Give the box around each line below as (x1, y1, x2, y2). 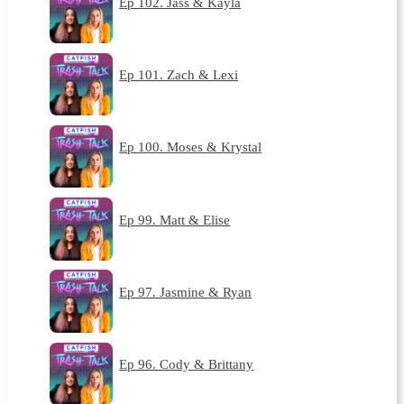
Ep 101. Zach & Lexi (119, 67, 239, 83)
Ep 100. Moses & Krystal (119, 139, 262, 155)
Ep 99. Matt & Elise (119, 211, 231, 227)
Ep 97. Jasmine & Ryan (119, 283, 252, 299)
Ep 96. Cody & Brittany (119, 356, 254, 372)
